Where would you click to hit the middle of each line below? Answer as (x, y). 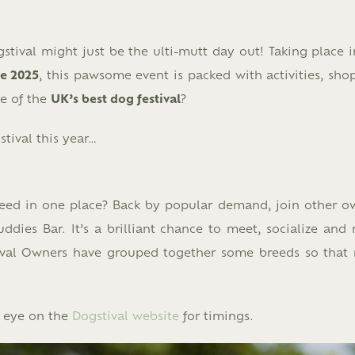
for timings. (216, 315)
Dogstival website (126, 315)
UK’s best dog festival (116, 98)
